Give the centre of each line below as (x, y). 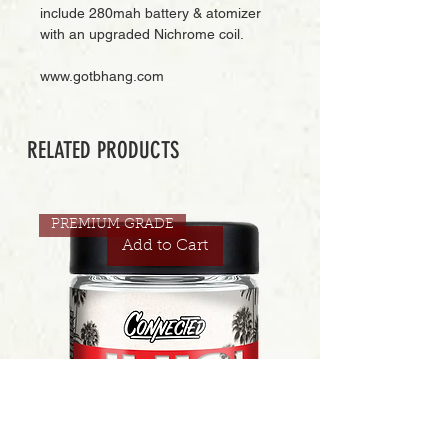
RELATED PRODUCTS (103, 150)
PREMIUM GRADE (112, 224)
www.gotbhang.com (102, 76)
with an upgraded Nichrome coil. (142, 34)
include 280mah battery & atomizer (150, 13)
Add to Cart (164, 245)
